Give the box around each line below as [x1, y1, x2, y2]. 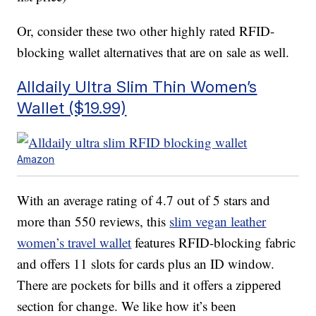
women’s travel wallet [17, 233, 132, 252]
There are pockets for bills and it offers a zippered [17, 276, 282, 294]
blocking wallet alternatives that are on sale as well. [17, 43, 290, 61]
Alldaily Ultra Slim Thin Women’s [17, 77, 257, 97]
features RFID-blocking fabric [131, 233, 296, 252]
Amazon [17, 153, 55, 166]
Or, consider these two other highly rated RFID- [17, 22, 275, 40]
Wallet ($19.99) [17, 98, 127, 118]
